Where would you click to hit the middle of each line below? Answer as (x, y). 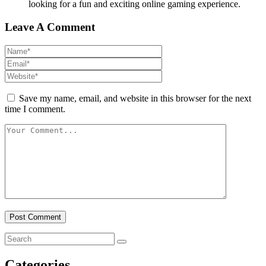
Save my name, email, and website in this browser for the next (135, 98)
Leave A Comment (50, 27)
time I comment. (35, 109)
